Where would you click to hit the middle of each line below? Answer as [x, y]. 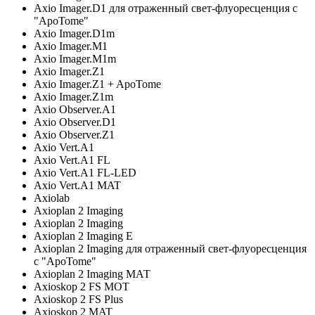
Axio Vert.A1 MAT [77, 185]
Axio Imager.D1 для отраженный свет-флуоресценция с [166, 8]
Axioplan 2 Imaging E [83, 236]
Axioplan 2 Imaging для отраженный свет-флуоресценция [170, 248]
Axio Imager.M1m [75, 58]
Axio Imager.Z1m [73, 96]
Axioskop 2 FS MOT [82, 286]
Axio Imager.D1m [74, 33]
